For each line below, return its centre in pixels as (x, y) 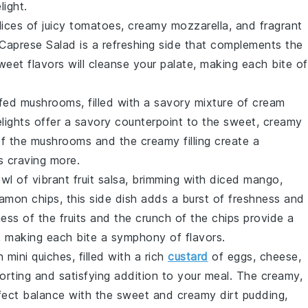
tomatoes (95, 25)
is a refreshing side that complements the (189, 45)
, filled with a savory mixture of (167, 102)
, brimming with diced (184, 179)
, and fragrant (265, 25)
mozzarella (200, 25)
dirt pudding (252, 295)
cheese (279, 256)
